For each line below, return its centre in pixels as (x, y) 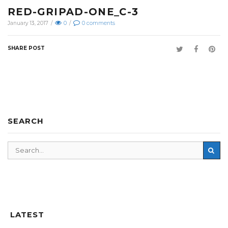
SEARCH (26, 121)
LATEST (27, 215)
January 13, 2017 (28, 23)
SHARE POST (26, 48)
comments (101, 23)
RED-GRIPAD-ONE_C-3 (73, 12)
